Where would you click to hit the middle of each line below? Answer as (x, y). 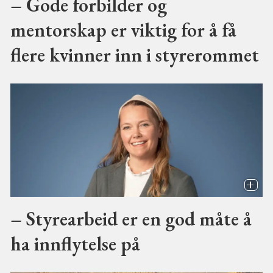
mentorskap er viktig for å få (123, 30)
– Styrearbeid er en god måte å (131, 218)
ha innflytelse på (75, 243)
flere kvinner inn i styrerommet (134, 55)
